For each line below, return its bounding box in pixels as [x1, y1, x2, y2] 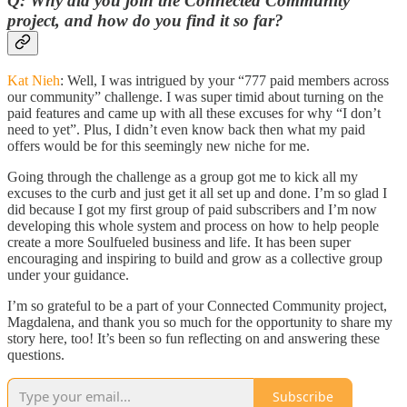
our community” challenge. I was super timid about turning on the [7, 89, 383, 105]
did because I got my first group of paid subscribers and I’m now [7, 202, 377, 218]
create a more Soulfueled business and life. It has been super [7, 234, 351, 251]
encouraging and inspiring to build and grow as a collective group [7, 251, 382, 267]
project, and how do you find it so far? [7, 11, 288, 31]
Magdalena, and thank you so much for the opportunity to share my [7, 314, 392, 331]
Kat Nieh [7, 73, 60, 89]
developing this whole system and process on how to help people [7, 218, 379, 234]
